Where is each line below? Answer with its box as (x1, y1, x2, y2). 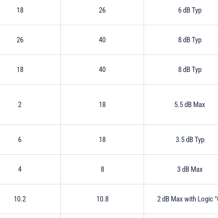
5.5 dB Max (174, 100, 205, 109)
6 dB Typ (178, 5, 201, 15)
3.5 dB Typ (175, 135, 204, 144)
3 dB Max (177, 164, 203, 174)
